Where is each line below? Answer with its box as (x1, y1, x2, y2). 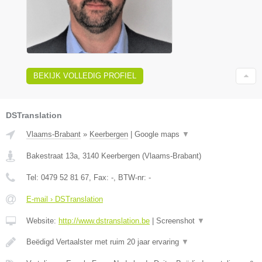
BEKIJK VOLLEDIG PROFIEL (33, 71, 136, 80)
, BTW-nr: (113, 173, 149, 182)
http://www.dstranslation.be (58, 216, 150, 225)
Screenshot (156, 216, 197, 225)
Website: (26, 216, 58, 225)
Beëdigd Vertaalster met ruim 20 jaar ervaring (26, 237, 181, 246)
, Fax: (89, 173, 111, 182)
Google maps (135, 129, 182, 139)
